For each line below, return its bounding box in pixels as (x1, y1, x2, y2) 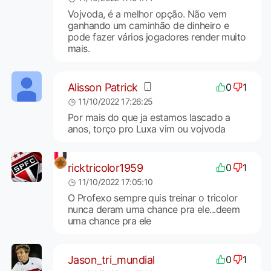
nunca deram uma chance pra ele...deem (67, 203, 240, 216)
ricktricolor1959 (67, 161, 143, 174)
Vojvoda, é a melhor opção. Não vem (67, 8, 226, 21)
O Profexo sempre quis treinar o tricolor (67, 192, 238, 204)
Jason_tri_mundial (67, 253, 155, 266)
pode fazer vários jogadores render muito (67, 31, 246, 44)
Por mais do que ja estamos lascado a (67, 111, 230, 124)
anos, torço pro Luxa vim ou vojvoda (67, 123, 226, 135)
